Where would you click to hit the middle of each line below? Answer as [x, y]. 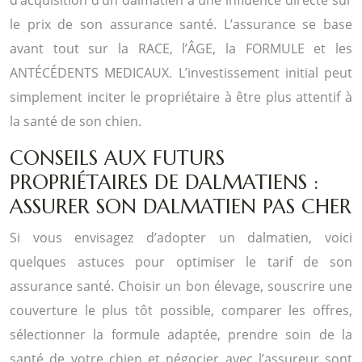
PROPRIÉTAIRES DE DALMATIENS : [164, 182]
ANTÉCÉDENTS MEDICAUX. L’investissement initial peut [181, 72]
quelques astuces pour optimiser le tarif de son [181, 261]
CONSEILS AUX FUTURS [117, 158]
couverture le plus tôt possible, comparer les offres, [181, 310]
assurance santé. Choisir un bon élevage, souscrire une [181, 286]
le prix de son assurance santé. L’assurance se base [181, 24]
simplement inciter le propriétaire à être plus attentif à [181, 97]
